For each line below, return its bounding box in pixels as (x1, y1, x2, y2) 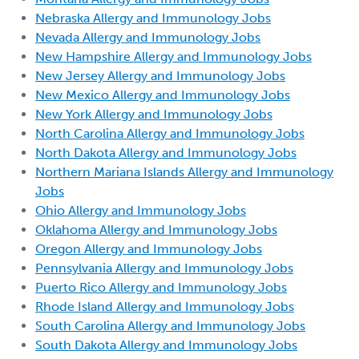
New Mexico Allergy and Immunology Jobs (35, 87, 290, 103)
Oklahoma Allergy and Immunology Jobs (35, 221, 277, 237)
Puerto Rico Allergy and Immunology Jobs (35, 279, 287, 295)
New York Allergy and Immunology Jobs (35, 106, 272, 122)
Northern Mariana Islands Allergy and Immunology (35, 163, 333, 179)
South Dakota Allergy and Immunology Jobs (35, 337, 297, 353)
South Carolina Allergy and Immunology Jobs (35, 317, 305, 333)
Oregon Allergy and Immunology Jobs (35, 240, 262, 256)
